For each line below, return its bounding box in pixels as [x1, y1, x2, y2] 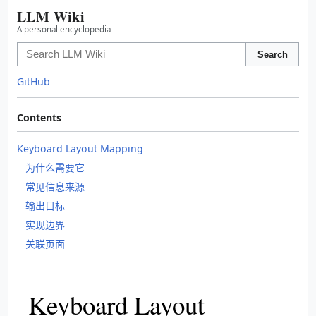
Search [257, 49, 288, 60]
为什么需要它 [25, 161, 85, 174]
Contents [17, 111, 61, 124]
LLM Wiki [17, 6, 85, 27]
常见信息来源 [25, 180, 85, 193]
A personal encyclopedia [17, 24, 111, 35]
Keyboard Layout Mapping [17, 142, 143, 155]
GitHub [17, 75, 50, 88]
